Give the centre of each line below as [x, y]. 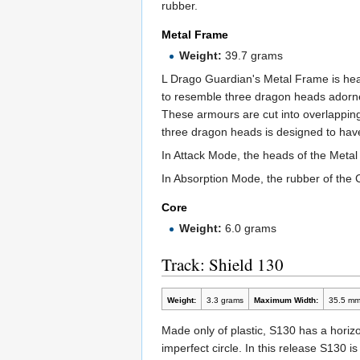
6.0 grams [250, 229]
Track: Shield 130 [223, 265]
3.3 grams [225, 301]
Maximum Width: [286, 301]
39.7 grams [253, 56]
